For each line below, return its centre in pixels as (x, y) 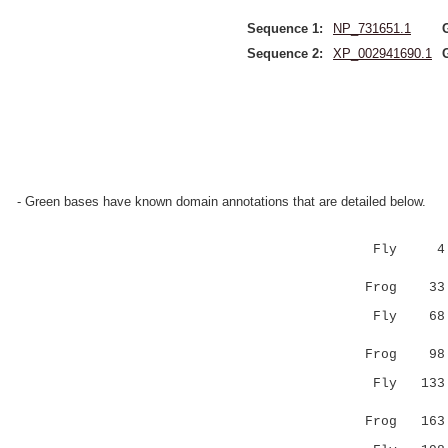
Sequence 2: (285, 53)
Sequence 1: (285, 28)
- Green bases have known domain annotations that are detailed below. (221, 201)
